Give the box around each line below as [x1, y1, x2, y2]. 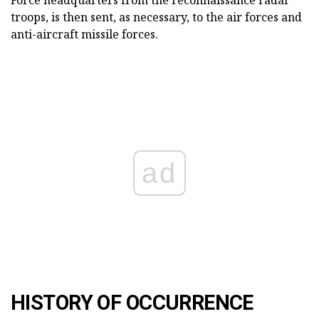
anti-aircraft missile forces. [11, 26, 158, 43]
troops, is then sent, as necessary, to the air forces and [11, 9, 302, 26]
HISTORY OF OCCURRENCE [11, 291, 253, 315]
